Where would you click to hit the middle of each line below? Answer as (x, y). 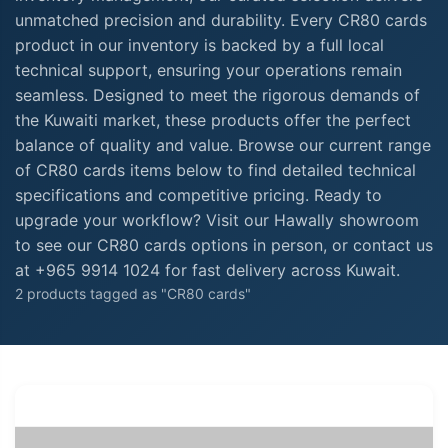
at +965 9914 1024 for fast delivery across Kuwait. (207, 269)
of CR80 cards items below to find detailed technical (215, 169)
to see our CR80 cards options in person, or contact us (224, 244)
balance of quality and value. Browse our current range (223, 144)
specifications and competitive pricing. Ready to (198, 194)
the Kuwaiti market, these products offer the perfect (213, 119)
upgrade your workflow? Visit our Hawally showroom (217, 219)
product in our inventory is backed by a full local (199, 44)
